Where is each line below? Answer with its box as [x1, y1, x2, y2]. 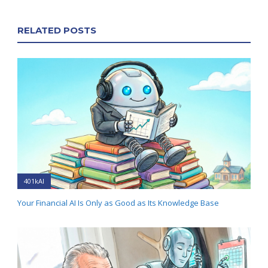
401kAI [24, 176, 44, 186]
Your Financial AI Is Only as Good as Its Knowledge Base [17, 197, 219, 209]
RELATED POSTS [17, 24, 96, 36]
